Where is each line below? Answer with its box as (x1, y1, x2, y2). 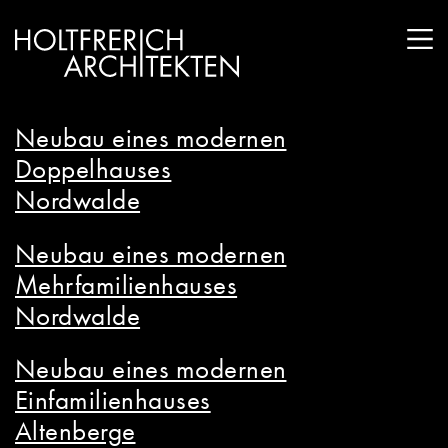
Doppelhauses (15, 151, 172, 187)
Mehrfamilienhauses (15, 266, 238, 302)
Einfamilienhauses (15, 382, 211, 418)
